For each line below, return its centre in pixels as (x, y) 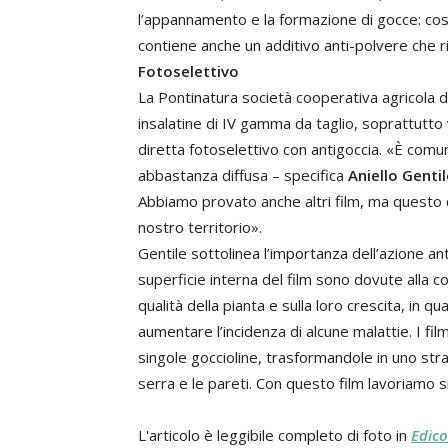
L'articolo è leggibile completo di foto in (274, 435)
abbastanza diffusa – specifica (243, 175)
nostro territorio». (200, 227)
